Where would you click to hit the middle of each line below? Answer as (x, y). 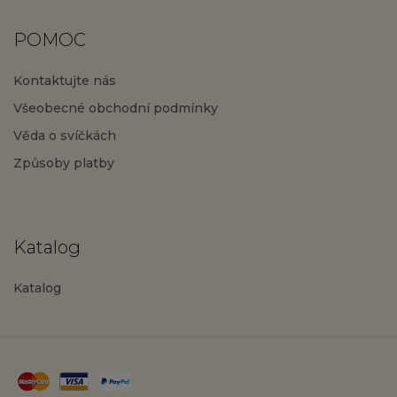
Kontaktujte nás (65, 81)
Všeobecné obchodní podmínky (116, 108)
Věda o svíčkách (65, 136)
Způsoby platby (64, 163)
